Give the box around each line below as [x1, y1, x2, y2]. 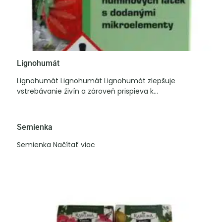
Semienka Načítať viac [17, 140, 95, 150]
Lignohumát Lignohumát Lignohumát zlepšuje [17, 76, 175, 86]
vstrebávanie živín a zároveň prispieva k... [17, 86, 158, 96]
